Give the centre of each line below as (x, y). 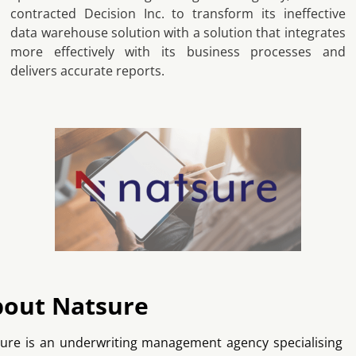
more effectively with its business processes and (178, 52)
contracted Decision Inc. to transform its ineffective (178, 14)
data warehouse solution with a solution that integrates (178, 33)
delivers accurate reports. (88, 71)
